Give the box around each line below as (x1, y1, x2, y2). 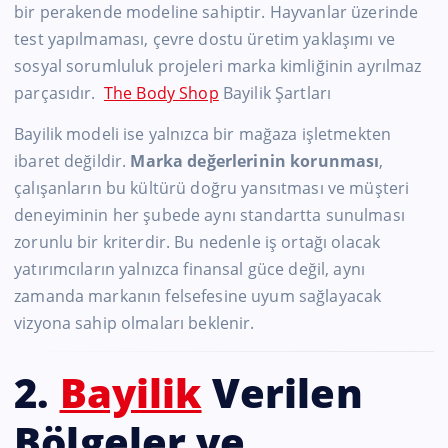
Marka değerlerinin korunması (130, 149, 380, 172)
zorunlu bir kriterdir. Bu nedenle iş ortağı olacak (14, 230, 381, 253)
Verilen (201, 366, 363, 421)
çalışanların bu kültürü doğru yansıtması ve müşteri (14, 176, 410, 199)
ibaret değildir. (14, 149, 131, 172)
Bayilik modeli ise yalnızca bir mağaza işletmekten (14, 122, 392, 145)
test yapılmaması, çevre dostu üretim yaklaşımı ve (14, 27, 395, 50)
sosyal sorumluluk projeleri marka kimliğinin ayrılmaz (14, 54, 422, 77)
